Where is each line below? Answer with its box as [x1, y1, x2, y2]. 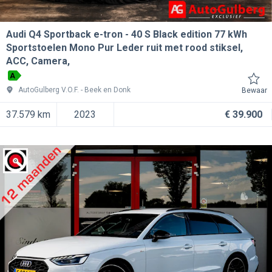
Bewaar [242, 86, 267, 95]
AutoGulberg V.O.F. [18, 85, 79, 94]
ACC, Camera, [6, 55, 70, 67]
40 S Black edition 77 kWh [131, 28, 247, 40]
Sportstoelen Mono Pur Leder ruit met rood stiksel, [6, 41, 243, 53]
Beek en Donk [84, 85, 131, 94]
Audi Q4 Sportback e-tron [6, 28, 123, 40]
